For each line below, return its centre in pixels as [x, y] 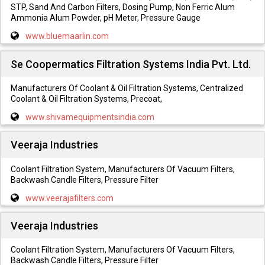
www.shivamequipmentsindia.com [90, 117]
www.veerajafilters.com [69, 198]
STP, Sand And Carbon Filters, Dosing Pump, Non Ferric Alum [122, 7]
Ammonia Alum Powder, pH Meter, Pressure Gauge [105, 18]
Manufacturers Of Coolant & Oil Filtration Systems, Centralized [127, 88]
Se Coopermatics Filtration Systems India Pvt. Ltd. [130, 64]
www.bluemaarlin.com [67, 36]
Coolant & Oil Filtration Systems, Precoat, [86, 99]
